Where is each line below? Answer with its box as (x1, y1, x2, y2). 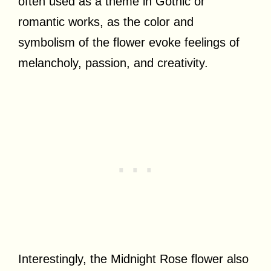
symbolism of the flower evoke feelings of (18, 35, 240, 49)
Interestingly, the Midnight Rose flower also (18, 252, 249, 266)
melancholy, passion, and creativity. (18, 56, 208, 70)
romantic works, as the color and (18, 15, 194, 28)
